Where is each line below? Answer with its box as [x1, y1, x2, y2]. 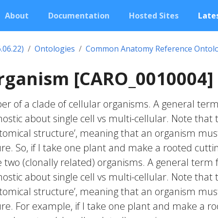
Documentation [48, 10, 109, 21]
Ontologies [35, 43, 75, 54]
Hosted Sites [129, 10, 179, 21]
